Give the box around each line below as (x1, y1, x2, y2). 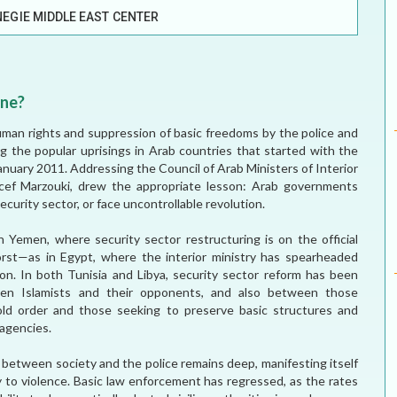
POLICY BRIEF (129, 159, 212, 174)
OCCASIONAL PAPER (129, 115, 254, 130)
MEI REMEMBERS (129, 28, 228, 43)
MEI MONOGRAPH (129, 72, 238, 87)
